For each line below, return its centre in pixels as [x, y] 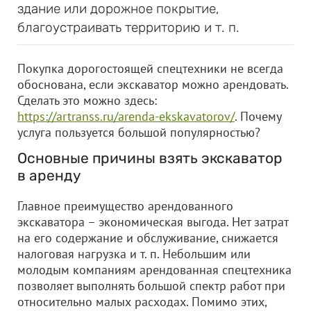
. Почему [258, 116]
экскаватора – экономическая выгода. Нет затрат [153, 222]
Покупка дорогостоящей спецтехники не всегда [150, 68]
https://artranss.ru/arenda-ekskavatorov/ [126, 116]
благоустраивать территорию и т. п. [128, 27]
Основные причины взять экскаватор [150, 158]
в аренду [49, 175]
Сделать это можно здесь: [87, 100]
